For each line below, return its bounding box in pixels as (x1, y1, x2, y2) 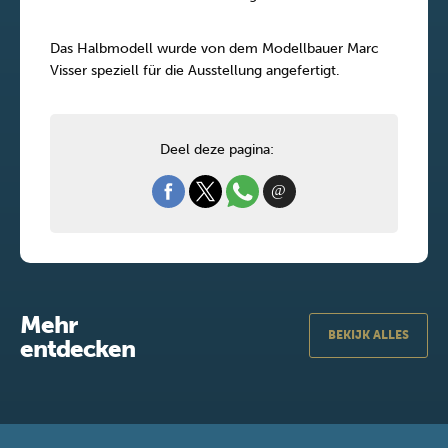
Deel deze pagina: (159, 140, 274, 158)
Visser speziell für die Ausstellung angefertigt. (50, 61, 340, 79)
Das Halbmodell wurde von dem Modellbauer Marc (50, 39, 379, 57)
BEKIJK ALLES (328, 328, 409, 343)
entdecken (20, 333, 135, 363)
